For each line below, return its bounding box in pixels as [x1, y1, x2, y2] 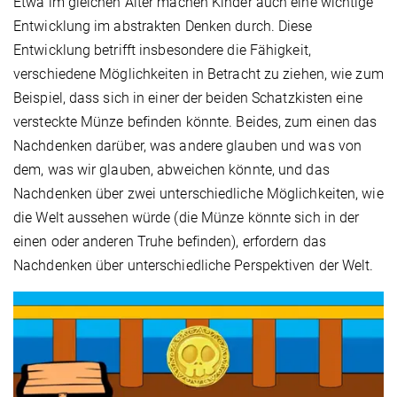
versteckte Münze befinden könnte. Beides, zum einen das [13, 113, 378, 131]
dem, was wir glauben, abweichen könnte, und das [13, 161, 330, 179]
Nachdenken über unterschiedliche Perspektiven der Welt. [13, 257, 374, 275]
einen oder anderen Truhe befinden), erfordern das [13, 233, 326, 251]
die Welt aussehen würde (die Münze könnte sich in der [13, 209, 360, 227]
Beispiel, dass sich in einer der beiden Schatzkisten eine [13, 90, 362, 107]
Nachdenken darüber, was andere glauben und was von [13, 137, 362, 155]
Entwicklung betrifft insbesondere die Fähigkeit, [13, 42, 311, 59]
